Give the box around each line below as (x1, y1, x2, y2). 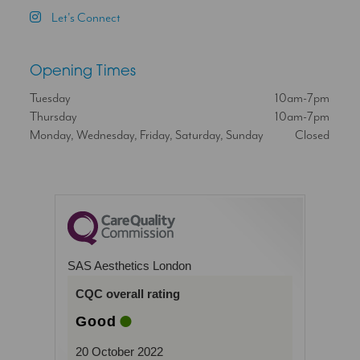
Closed (295, 127, 330, 143)
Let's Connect (49, 10, 121, 27)
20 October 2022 (76, 344, 164, 358)
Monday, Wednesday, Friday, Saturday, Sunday (30, 127, 264, 143)
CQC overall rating (76, 286, 181, 301)
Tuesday (30, 90, 72, 106)
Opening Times (30, 64, 137, 80)
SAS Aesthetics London (67, 258, 192, 272)
